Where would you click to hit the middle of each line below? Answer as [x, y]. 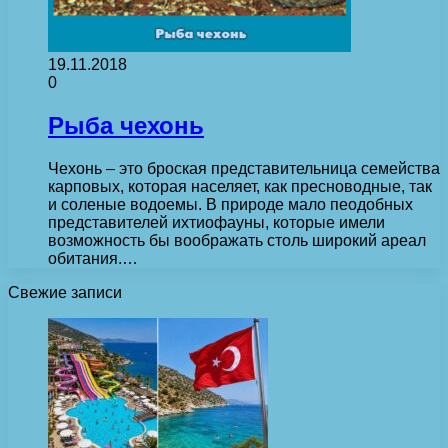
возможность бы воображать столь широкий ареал [237, 240]
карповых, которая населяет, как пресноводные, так [240, 186]
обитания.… [93, 258]
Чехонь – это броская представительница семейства [244, 168]
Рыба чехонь [126, 125]
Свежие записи [65, 292]
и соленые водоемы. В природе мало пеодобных [230, 204]
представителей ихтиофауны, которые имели [216, 222]
